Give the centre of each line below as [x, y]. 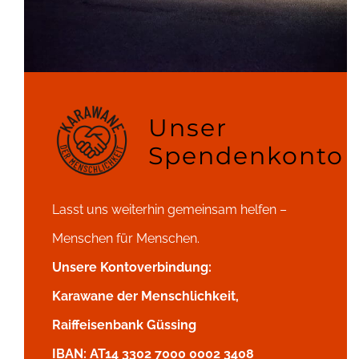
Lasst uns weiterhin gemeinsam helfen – [169, 209]
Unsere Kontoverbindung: [131, 267]
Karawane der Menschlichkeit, [145, 296]
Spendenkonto [246, 155]
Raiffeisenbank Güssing [124, 325]
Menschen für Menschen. [125, 238]
